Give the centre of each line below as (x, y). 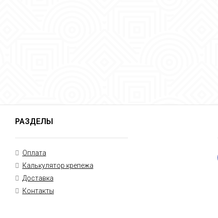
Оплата (34, 153)
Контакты (38, 191)
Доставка (38, 178)
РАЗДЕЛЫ (34, 121)
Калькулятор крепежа (58, 165)
